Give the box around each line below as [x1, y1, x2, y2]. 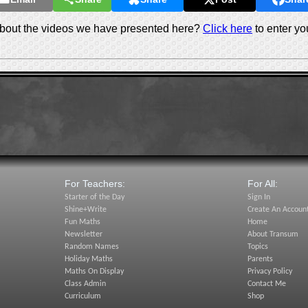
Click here [203, 23, 252, 34]
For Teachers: [64, 178, 125, 189]
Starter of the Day [64, 193, 124, 201]
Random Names [64, 243, 119, 251]
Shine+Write [64, 206, 107, 214]
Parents [247, 255, 274, 263]
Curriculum [64, 292, 101, 300]
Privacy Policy [247, 267, 293, 276]
